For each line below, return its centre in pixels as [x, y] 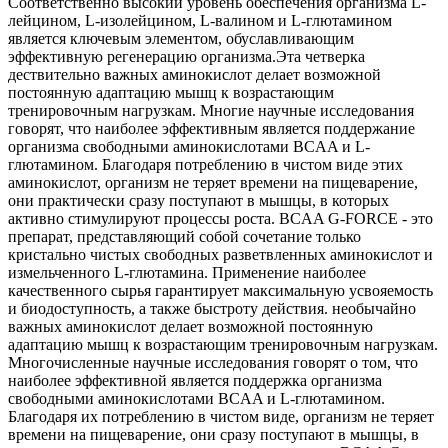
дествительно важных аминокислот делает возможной [194, 74]
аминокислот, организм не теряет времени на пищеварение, [213, 182]
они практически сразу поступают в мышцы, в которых [198, 200]
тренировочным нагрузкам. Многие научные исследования [211, 110]
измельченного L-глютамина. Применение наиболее [187, 272]
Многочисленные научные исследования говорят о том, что [213, 362]
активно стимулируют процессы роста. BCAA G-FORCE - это [220, 218]
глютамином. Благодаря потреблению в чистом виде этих [205, 164]
